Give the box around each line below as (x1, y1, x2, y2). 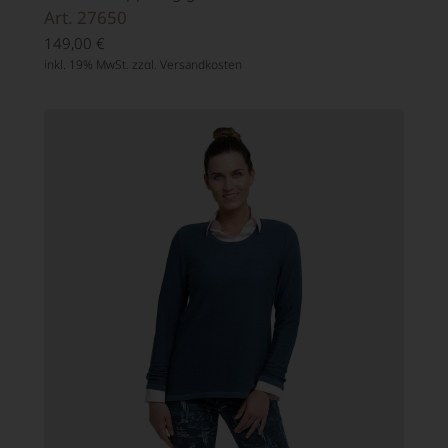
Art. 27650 (44, 6, 127, 30)
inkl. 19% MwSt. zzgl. (44, 56, 160, 74)
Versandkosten (160, 56, 242, 74)
